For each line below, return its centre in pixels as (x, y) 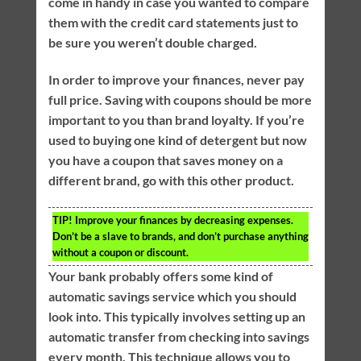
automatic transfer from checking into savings (178, 336)
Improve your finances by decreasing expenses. (183, 220)
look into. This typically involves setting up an (176, 316)
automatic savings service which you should (172, 296)
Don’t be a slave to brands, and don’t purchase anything (180, 236)
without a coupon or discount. (120, 252)
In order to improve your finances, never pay (176, 79)
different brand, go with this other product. (171, 180)
